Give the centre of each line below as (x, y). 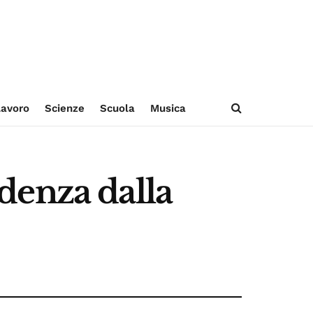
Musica (168, 108)
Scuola (117, 108)
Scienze (64, 108)
